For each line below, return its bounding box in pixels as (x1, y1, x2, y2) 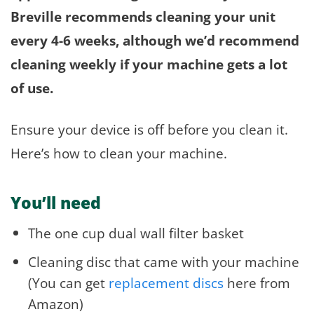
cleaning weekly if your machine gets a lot (11, 54, 287, 74)
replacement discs (108, 273, 224, 293)
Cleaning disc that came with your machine (27, 252, 299, 272)
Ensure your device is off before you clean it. (11, 119, 288, 139)
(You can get (27, 273, 109, 293)
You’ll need (11, 191, 101, 214)
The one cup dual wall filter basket (27, 223, 244, 243)
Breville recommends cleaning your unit (11, 6, 275, 26)
